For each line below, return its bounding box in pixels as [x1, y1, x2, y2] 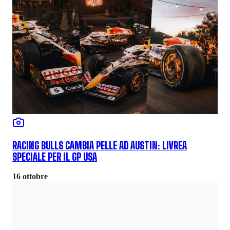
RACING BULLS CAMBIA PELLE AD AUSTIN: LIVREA [12, 140, 187, 151]
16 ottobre [12, 172, 48, 181]
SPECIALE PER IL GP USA [12, 151, 97, 163]
